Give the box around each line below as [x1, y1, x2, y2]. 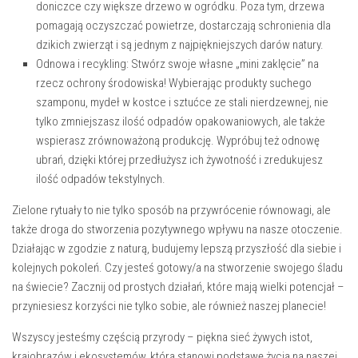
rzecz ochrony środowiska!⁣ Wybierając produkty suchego [36, 76, 312, 91]
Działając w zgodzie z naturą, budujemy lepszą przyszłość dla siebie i [12, 241, 341, 257]
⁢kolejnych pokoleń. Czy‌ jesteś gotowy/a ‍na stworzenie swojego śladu [12, 261, 343, 276]
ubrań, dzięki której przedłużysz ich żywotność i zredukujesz [36, 153, 323, 168]
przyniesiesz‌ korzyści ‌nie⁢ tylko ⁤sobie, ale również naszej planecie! [12, 299, 326, 314]
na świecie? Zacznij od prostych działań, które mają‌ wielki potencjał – [12, 280, 344, 295]
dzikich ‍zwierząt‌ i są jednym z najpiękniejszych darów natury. [36, 38, 324, 53]
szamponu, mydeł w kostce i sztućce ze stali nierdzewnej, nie [36, 95, 328, 110]
